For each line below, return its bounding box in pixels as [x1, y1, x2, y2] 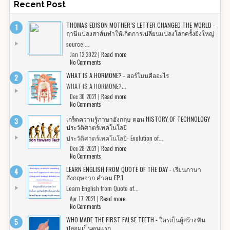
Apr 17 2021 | [70, 194, 100, 203]
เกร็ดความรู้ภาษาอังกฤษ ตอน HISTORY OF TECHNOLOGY [66, 114, 210, 123]
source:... [66, 39, 89, 48]
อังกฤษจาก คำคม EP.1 [66, 172, 123, 182]
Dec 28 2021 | [70, 144, 101, 152]
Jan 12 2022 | [70, 50, 101, 59]
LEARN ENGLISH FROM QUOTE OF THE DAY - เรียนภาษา [66, 164, 201, 174]
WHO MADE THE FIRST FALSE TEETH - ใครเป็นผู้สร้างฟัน [66, 215, 205, 224]
